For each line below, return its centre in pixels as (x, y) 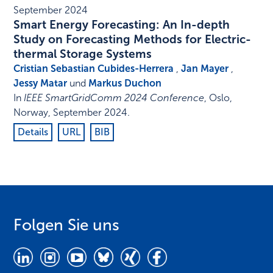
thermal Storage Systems (83, 54)
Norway (31, 113)
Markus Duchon (125, 83)
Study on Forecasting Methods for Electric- (133, 40)
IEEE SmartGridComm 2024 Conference (114, 98)
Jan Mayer (205, 69)
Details (33, 132)
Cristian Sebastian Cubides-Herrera (94, 69)
